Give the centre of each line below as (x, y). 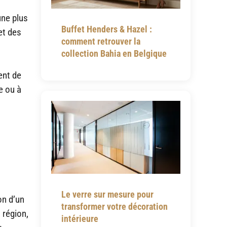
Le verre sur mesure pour (107, 194)
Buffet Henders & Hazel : (106, 29)
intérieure (80, 218)
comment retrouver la (101, 41)
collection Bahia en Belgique (114, 53)
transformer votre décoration (114, 206)
